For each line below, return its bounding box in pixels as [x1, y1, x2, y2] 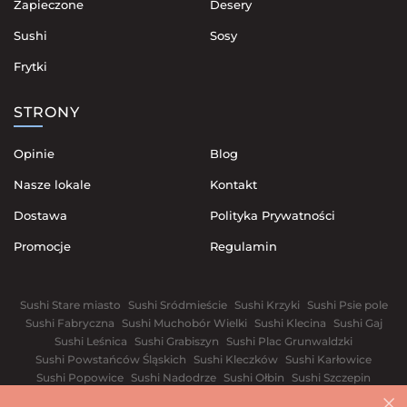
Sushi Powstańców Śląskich [35, 352, 186, 366]
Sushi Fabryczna [25, 315, 114, 330]
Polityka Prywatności [209, 207, 335, 223]
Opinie [14, 145, 55, 161]
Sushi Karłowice [285, 352, 372, 366]
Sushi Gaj [333, 315, 382, 330]
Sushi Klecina [253, 315, 326, 330]
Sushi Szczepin [292, 370, 371, 384]
